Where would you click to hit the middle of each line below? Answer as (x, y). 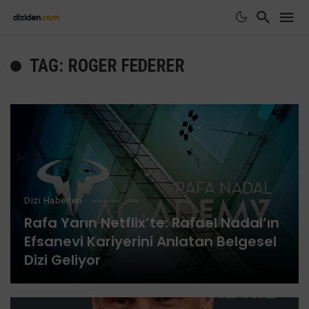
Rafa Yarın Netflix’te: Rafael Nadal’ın (152, 223)
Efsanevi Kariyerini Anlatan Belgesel (150, 241)
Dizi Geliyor (62, 260)
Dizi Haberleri (53, 200)
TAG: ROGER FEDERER (107, 66)
